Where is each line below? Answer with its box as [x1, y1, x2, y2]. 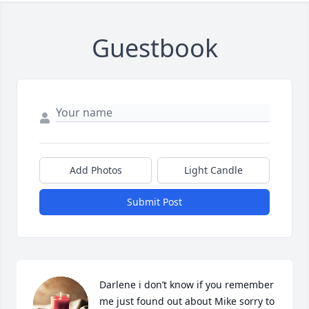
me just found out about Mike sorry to [99, 295, 275, 308]
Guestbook [91, 31, 218, 65]
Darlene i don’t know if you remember [99, 278, 274, 291]
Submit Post [127, 195, 182, 208]
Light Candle [184, 163, 243, 177]
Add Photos [69, 163, 122, 177]
